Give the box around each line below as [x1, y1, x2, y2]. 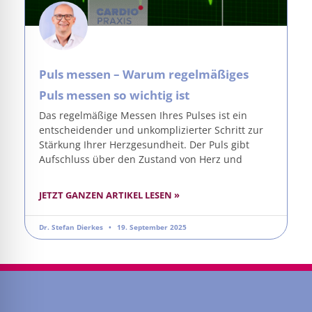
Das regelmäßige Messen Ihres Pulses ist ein [39, 108, 247, 122]
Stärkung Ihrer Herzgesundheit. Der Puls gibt [39, 137, 249, 151]
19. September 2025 [115, 221, 187, 232]
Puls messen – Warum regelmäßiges [39, 65, 249, 82]
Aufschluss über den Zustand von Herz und [39, 152, 242, 166]
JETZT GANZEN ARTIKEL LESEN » [39, 188, 180, 201]
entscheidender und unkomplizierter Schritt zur [39, 123, 263, 136]
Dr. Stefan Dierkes [39, 221, 105, 232]
